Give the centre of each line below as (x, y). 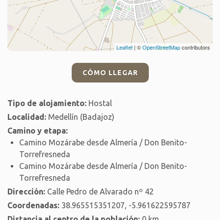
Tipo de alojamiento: (47, 103)
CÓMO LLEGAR (110, 73)
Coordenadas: (33, 205)
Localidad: (27, 117)
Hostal (99, 103)
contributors (195, 47)
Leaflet (124, 47)
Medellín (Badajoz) (80, 117)
